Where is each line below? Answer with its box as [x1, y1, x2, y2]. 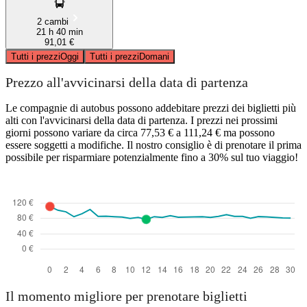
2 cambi [36, 16, 69, 27]
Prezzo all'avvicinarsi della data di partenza [5, 75, 248, 90]
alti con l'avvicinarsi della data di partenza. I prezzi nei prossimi [5, 114, 278, 126]
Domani [139, 51, 169, 62]
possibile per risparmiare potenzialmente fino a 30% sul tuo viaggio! [5, 151, 298, 163]
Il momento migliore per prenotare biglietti [5, 288, 247, 304]
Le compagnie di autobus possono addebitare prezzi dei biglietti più [5, 101, 296, 114]
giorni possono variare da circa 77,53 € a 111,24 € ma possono [5, 126, 275, 138]
